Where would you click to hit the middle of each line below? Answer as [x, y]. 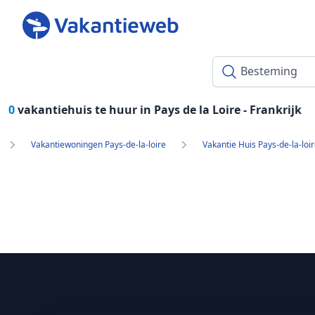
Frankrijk [276, 110]
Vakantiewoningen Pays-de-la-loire [98, 144]
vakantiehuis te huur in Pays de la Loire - [134, 110]
